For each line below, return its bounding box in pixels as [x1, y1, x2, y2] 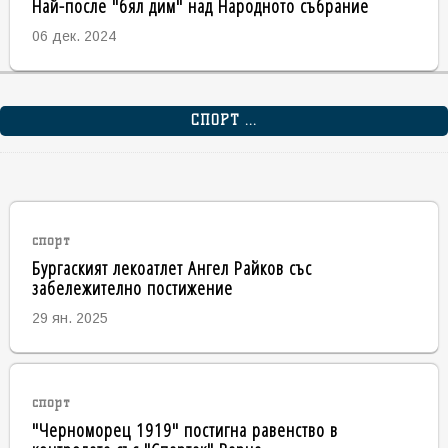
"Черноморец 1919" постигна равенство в [31, 415, 338, 443]
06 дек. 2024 [31, 28, 116, 45]
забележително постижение [31, 273, 233, 301]
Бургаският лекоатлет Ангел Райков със [31, 253, 312, 281]
